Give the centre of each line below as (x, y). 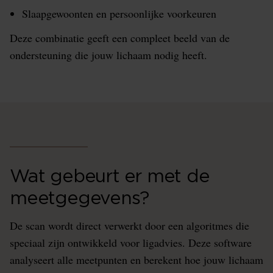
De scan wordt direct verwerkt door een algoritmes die (129, 225)
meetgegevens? (80, 199)
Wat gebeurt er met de (110, 177)
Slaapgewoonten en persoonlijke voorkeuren (119, 13)
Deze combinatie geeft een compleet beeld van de (120, 38)
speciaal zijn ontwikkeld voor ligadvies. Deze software (131, 243)
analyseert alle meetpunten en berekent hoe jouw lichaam (136, 260)
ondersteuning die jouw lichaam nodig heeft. (108, 55)
